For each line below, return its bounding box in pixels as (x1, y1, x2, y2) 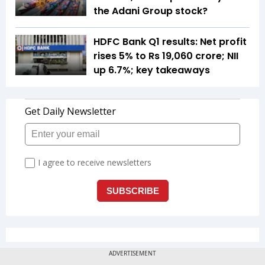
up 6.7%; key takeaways (93, 63, 210, 77)
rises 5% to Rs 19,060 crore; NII (93, 49, 238, 63)
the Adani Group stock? (93, 4, 208, 18)
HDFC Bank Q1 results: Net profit (93, 35, 247, 49)
